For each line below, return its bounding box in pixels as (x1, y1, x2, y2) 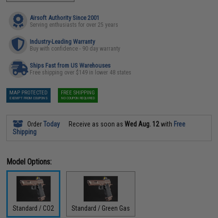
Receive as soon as (67, 120, 125, 128)
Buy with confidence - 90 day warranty (30, 45, 121, 52)
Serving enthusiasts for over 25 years (30, 21, 119, 28)
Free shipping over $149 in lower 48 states (30, 69, 132, 76)
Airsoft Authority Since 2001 (30, 14, 100, 21)
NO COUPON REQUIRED (61, 95, 95, 100)
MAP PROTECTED (9, 89, 48, 96)
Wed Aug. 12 (125, 120, 160, 128)
